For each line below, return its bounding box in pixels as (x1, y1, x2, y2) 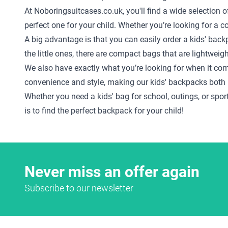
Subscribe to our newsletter (24, 182, 133, 193)
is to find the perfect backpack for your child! (24, 105, 184, 116)
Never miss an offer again (24, 162, 199, 181)
